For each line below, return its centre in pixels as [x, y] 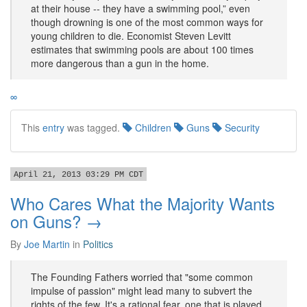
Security [241, 127]
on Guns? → [56, 221]
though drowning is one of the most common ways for [147, 22]
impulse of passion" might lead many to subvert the [142, 291]
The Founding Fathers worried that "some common [142, 277]
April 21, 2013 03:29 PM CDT [78, 175]
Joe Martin [47, 244]
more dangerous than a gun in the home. [120, 63]
